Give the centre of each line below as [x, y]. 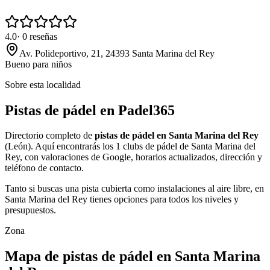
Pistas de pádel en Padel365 [90, 110]
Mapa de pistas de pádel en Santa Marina [133, 256]
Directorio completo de [50, 136]
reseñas [43, 36]
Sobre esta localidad [43, 84]
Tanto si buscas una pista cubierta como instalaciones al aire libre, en [134, 189]
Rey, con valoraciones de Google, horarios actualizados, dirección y [133, 157]
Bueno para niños [38, 64]
